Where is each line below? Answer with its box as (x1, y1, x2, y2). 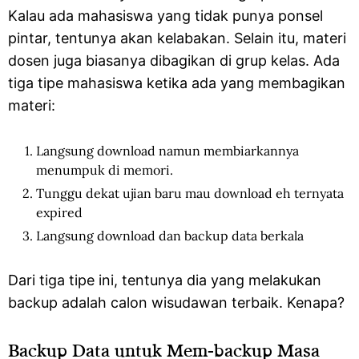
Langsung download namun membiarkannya (36, 143, 299, 159)
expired (36, 204, 83, 220)
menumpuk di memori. (36, 162, 173, 178)
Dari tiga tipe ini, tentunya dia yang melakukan (8, 272, 321, 288)
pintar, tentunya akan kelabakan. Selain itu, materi (8, 30, 346, 46)
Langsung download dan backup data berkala (36, 228, 304, 244)
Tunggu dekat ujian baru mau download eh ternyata (36, 185, 344, 201)
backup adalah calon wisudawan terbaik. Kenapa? (8, 294, 345, 311)
